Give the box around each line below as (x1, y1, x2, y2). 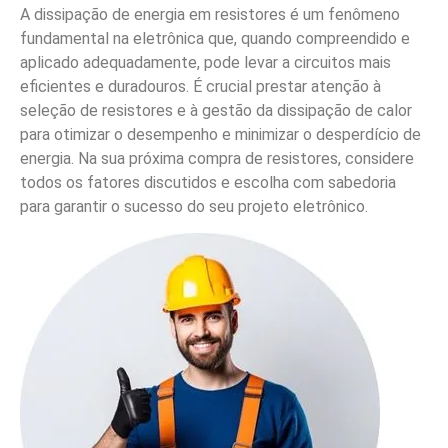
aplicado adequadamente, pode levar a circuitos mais (20, 52, 391, 72)
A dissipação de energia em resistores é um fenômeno (20, 4, 400, 24)
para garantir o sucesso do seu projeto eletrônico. (20, 196, 368, 216)
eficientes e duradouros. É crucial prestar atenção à (20, 76, 381, 96)
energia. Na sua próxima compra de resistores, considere (20, 148, 414, 168)
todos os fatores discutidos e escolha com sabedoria (20, 172, 396, 192)
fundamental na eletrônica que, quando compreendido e (20, 28, 410, 48)
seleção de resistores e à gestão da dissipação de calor (20, 100, 412, 120)
